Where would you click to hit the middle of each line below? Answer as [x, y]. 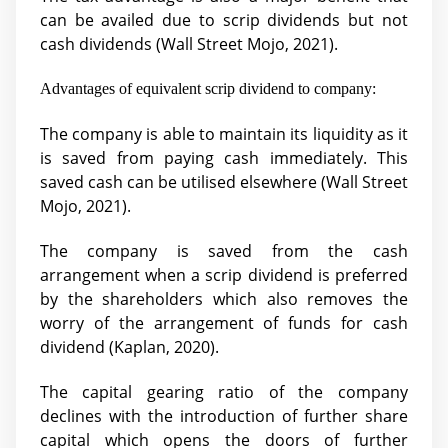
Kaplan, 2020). [166, 347]
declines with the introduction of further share [224, 416]
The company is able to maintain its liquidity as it [224, 133]
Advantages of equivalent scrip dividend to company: [208, 88]
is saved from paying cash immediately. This [224, 157]
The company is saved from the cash [224, 251]
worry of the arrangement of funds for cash [224, 323]
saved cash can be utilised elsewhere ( [183, 181]
